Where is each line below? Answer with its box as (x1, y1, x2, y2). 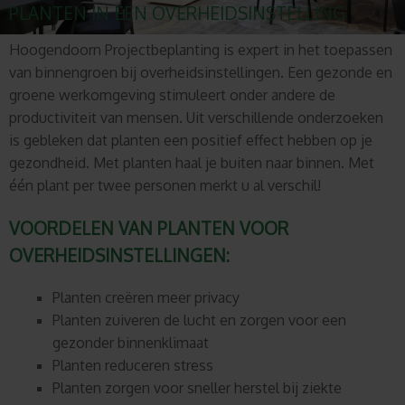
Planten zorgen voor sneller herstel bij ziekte (52, 378, 342, 397)
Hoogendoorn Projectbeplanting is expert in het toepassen (9, 41, 392, 60)
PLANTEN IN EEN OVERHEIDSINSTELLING (9, 2, 345, 25)
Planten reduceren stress (52, 355, 213, 374)
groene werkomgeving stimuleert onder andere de (9, 86, 335, 105)
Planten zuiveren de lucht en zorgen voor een (52, 310, 346, 329)
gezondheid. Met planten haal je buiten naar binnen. (9, 154, 348, 173)
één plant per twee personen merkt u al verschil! (9, 176, 321, 195)
